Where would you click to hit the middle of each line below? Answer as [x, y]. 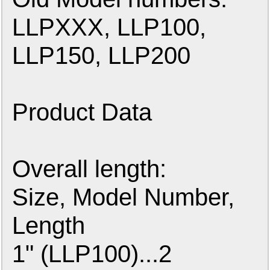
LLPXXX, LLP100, [109, 27]
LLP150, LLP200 [102, 55]
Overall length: [89, 169]
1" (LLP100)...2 [92, 254]
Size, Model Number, [124, 197]
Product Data [82, 112]
